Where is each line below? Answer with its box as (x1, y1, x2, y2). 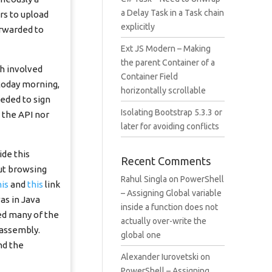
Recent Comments (120, 155, 211, 167)
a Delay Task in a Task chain (120, 8, 224, 18)
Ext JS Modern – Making (120, 44, 211, 53)
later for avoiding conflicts (120, 121, 219, 131)
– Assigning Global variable (120, 188, 222, 198)
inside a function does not (120, 202, 218, 212)
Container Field (120, 72, 178, 81)
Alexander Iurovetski (120, 252, 199, 262)
